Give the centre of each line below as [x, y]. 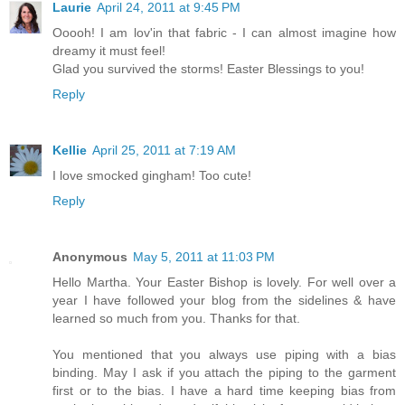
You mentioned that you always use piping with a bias [224, 355]
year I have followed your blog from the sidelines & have [224, 301]
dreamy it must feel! [109, 51]
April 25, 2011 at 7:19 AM [164, 151]
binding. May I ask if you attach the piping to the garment [224, 373]
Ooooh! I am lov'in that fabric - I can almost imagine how [224, 33]
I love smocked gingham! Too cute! [152, 176]
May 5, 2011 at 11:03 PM [204, 257]
